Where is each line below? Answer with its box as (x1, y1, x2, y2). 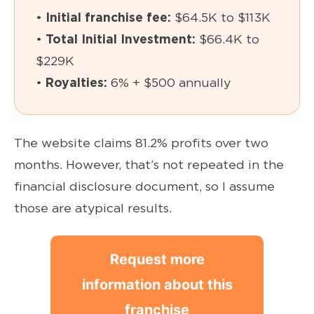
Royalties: (46, 75, 107, 90)
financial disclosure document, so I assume (14, 179, 275, 194)
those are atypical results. (14, 200, 172, 216)
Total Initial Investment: (46, 32, 196, 47)
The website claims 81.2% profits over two (14, 135, 268, 151)
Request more (109, 250, 205, 268)
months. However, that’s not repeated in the (14, 157, 284, 172)
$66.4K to (196, 32, 259, 47)
